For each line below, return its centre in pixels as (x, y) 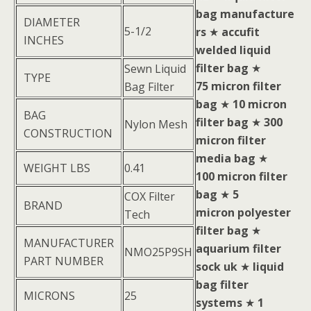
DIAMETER (52, 22)
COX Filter (150, 196)
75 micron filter (238, 86)
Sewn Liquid (155, 69)
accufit (241, 32)
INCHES (44, 40)
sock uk (217, 267)
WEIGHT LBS (57, 168)
